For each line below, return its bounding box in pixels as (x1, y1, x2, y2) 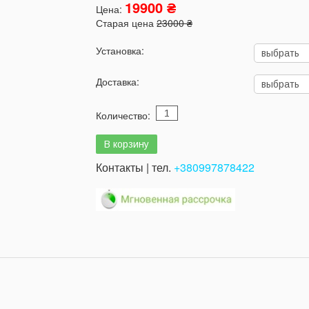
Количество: (96, 108, 156, 122)
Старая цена (96, 15, 157, 30)
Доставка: (96, 74, 139, 88)
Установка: (96, 43, 144, 57)
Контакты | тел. (96, 159, 174, 175)
